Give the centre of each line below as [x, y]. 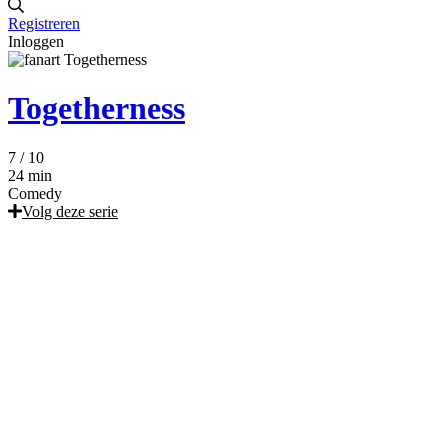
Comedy [35, 193]
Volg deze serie [70, 211]
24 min [30, 175]
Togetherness [96, 108]
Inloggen [36, 41]
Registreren [44, 23]
